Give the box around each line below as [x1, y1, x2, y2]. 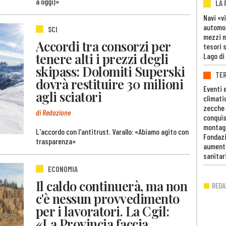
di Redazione [36, 107, 71, 117]
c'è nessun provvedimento [36, 190, 180, 207]
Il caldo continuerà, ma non [36, 177, 188, 195]
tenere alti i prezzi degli [36, 50, 168, 68]
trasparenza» [36, 136, 76, 146]
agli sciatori [36, 88, 102, 105]
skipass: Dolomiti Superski [36, 63, 185, 80]
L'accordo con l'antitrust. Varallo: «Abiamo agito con [36, 126, 189, 136]
